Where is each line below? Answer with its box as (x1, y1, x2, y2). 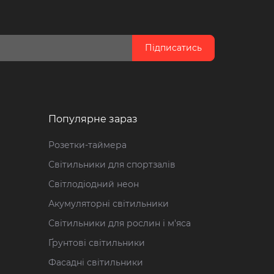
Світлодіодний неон (48, 179, 139, 190)
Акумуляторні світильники (48, 198, 169, 209)
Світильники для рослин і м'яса (48, 218, 191, 229)
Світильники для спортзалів (48, 159, 176, 170)
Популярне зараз (48, 113, 138, 125)
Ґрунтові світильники (48, 237, 145, 248)
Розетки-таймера (48, 139, 127, 150)
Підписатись (145, 42, 202, 53)
